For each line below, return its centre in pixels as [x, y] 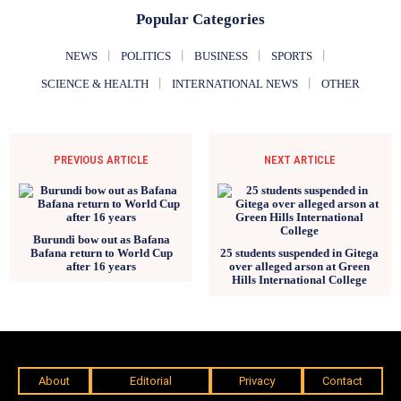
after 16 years [102, 266]
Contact [343, 380]
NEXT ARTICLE [299, 159]
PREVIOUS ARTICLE [102, 159]
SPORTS [292, 55]
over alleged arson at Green [300, 266]
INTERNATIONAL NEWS [235, 83]
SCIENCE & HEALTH [95, 83]
